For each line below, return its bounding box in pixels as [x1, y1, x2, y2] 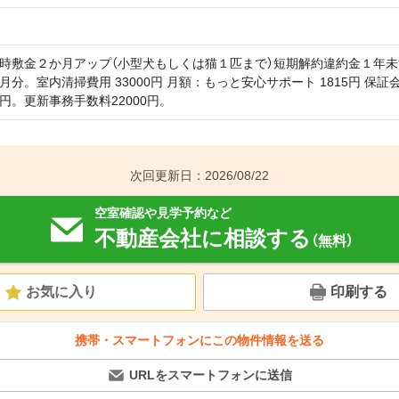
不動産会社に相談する [94, 226, 311, 250]
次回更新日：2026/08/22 [130, 168, 269, 183]
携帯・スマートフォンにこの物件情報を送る [75, 333, 324, 347]
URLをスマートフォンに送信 [129, 368, 292, 382]
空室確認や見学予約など [94, 206, 232, 220]
